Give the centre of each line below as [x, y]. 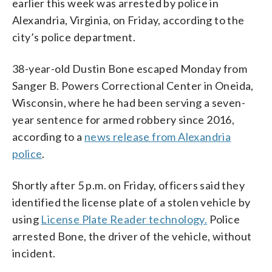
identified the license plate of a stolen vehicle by [131, 202]
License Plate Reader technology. [124, 219]
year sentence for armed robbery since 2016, [124, 119]
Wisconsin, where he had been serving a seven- [129, 102]
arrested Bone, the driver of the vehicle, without [132, 236]
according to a [49, 136]
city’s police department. [74, 37]
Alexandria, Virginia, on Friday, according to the [128, 20]
